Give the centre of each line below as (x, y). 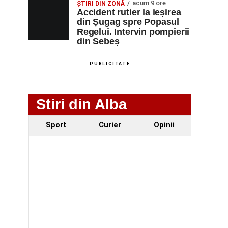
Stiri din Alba (81, 104)
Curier (110, 125)
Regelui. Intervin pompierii (133, 32)
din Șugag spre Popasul (128, 22)
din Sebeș (98, 41)
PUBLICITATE (110, 64)
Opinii (164, 125)
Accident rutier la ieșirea (129, 12)
